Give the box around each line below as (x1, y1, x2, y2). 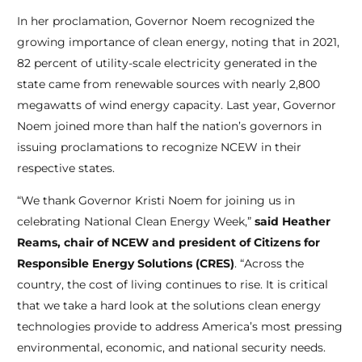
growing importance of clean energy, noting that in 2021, (16, 35, 339, 50)
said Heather (254, 214, 330, 229)
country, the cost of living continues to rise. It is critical (16, 277, 328, 293)
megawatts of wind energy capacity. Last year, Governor (16, 98, 336, 113)
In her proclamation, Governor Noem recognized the (16, 14, 314, 29)
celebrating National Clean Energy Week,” (16, 214, 255, 229)
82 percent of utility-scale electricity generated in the (16, 56, 317, 71)
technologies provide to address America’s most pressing (16, 319, 343, 335)
